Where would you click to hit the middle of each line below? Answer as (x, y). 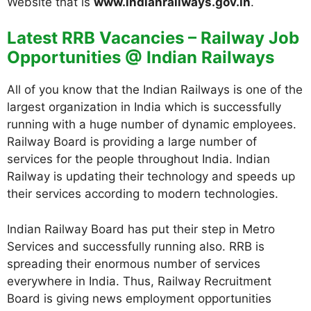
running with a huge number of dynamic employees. (152, 124)
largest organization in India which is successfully (144, 107)
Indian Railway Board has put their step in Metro (141, 229)
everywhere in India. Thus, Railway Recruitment (139, 281)
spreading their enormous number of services (134, 263)
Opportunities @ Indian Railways (141, 57)
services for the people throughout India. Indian (138, 159)
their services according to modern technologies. (143, 194)
